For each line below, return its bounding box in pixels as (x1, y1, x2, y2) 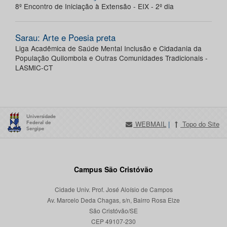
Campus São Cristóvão (74, 164, 153, 175)
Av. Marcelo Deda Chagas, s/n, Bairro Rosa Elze (47, 196, 180, 205)
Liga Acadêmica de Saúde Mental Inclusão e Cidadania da (15, 43, 202, 54)
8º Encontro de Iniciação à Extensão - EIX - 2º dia (15, 1, 174, 12)
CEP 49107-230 (91, 217, 136, 226)
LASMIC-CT (15, 62, 53, 73)
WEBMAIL (133, 119, 167, 129)
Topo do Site (180, 119, 219, 129)
